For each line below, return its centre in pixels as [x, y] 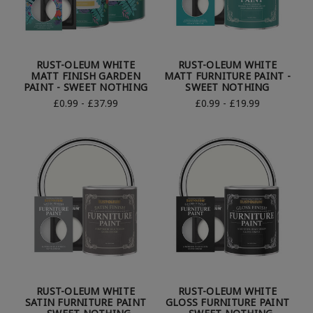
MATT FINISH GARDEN [86, 76]
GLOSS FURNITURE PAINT [227, 303]
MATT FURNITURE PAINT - [227, 76]
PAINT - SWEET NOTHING [86, 87]
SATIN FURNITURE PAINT [86, 303]
